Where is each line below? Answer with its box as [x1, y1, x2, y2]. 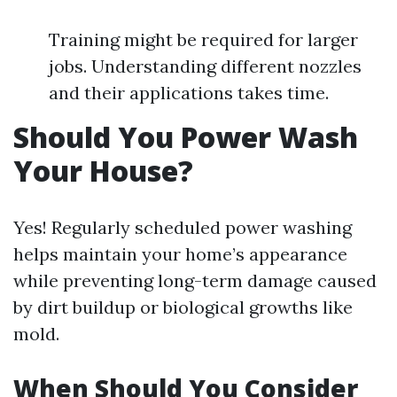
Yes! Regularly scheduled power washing [13, 216, 352, 238]
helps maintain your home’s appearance [13, 243, 347, 265]
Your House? [13, 152, 193, 190]
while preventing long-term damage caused [13, 269, 377, 292]
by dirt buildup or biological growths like [13, 296, 353, 318]
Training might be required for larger [49, 28, 358, 51]
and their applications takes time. [49, 82, 329, 104]
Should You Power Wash [13, 118, 358, 156]
